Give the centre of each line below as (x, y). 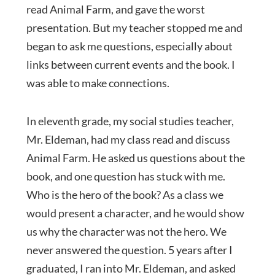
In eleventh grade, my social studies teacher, (130, 121)
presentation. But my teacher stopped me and (134, 27)
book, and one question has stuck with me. (126, 176)
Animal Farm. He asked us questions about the (135, 157)
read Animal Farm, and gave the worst (115, 9)
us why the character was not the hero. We (126, 231)
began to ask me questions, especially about (129, 46)
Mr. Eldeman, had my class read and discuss (128, 139)
